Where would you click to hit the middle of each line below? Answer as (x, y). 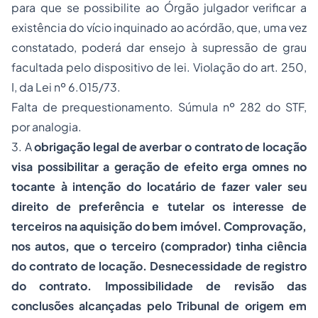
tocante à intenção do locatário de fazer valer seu (159, 186)
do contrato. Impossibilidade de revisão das (159, 286)
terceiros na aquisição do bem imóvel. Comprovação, (159, 226)
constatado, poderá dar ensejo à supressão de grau (159, 47)
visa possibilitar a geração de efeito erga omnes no (159, 166)
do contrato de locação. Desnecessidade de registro (159, 266)
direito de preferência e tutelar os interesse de (159, 206)
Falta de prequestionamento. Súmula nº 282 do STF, (159, 107)
